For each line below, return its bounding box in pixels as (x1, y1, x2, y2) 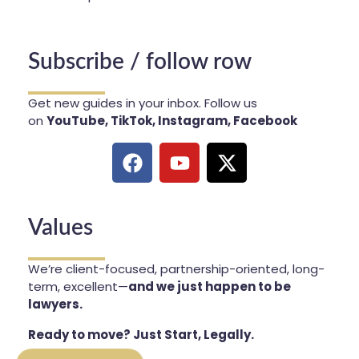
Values (28, 216, 93, 239)
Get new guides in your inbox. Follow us (28, 95, 257, 111)
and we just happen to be (128, 278, 291, 295)
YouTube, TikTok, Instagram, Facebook (46, 112, 297, 129)
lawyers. (28, 296, 83, 313)
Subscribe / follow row (28, 50, 252, 73)
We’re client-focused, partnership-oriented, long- (28, 260, 325, 277)
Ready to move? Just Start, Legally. (28, 326, 254, 343)
